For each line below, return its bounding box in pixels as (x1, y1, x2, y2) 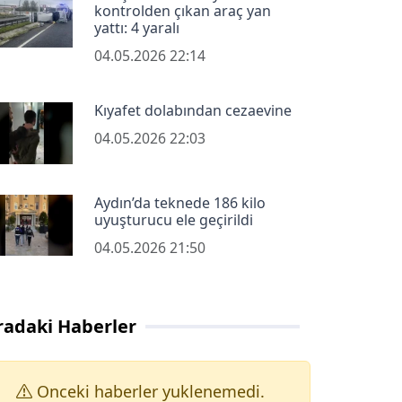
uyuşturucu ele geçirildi (93, 209, 253, 230)
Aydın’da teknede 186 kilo (93, 192, 266, 213)
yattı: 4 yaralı (93, 18, 179, 39)
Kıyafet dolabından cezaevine (93, 100, 292, 121)
